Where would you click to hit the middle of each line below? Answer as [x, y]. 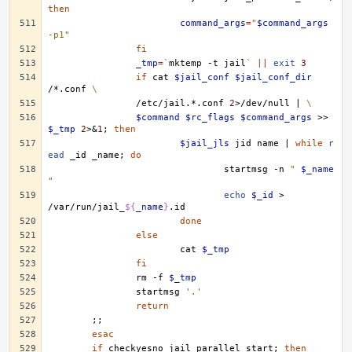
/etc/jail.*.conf [180, 103]
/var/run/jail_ [86, 207]
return [152, 306]
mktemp [185, 63]
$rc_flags [210, 117]
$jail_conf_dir [273, 77]
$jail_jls [205, 143]
